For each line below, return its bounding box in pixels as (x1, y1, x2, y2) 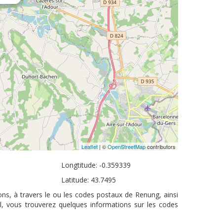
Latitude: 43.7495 (61, 175, 116, 184)
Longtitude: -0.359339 (61, 160, 131, 170)
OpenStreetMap (108, 143, 146, 150)
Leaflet (81, 143, 98, 150)
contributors (146, 143, 176, 150)
